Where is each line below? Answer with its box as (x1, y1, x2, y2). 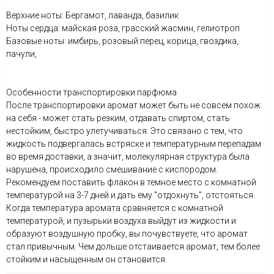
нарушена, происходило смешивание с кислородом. (6, 165, 218, 174)
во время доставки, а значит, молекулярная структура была (6, 152, 250, 161)
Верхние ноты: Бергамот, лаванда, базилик (6, 10, 179, 20)
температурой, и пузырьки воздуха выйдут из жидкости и (6, 216, 236, 226)
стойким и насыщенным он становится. (6, 254, 167, 264)
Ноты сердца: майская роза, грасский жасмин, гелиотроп (6, 23, 240, 33)
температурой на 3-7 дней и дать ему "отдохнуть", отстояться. (6, 190, 255, 200)
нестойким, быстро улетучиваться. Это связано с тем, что (6, 126, 243, 136)
